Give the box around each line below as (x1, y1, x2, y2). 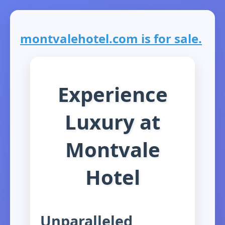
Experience (57, 80, 168, 108)
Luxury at (65, 107, 160, 136)
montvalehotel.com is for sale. (20, 30, 202, 47)
